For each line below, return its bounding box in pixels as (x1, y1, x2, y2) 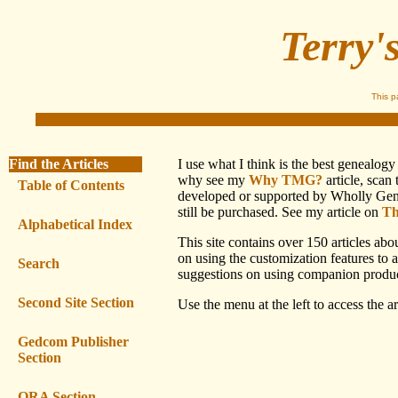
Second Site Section (18, 295, 134, 310)
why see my (178, 172, 249, 187)
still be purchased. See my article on (178, 204, 382, 219)
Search (18, 256, 60, 271)
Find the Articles (9, 156, 108, 171)
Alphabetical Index (18, 217, 132, 232)
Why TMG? (249, 172, 322, 187)
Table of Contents (18, 178, 124, 193)
